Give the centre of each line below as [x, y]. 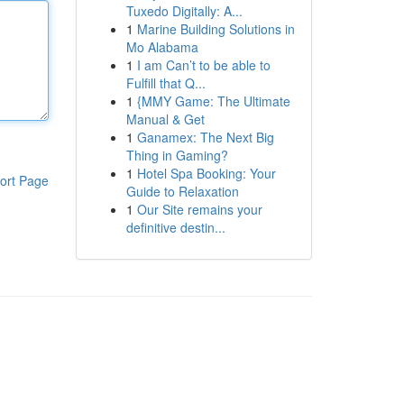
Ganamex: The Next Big [205, 137]
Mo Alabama [162, 47]
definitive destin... [175, 227]
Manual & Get [165, 119]
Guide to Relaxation [182, 191]
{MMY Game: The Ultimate [213, 101]
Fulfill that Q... [165, 83]
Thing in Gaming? [177, 155]
